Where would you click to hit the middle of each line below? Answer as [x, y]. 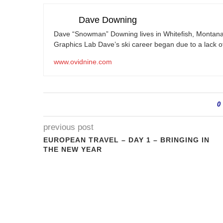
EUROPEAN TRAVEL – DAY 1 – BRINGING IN [126, 140]
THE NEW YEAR [73, 149]
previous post [68, 127]
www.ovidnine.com [83, 62]
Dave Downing [108, 20]
